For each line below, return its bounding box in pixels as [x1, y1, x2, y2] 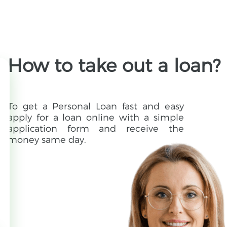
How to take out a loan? [8, 54, 221, 77]
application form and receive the [8, 123, 184, 135]
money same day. [8, 134, 87, 146]
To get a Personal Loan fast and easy [8, 101, 184, 112]
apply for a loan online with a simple [8, 112, 184, 124]
